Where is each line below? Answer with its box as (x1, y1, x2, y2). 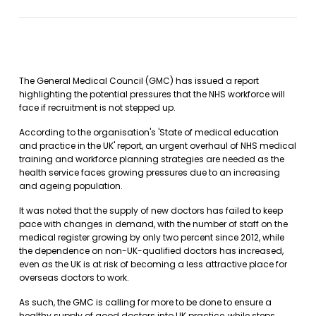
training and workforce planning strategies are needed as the (19, 153, 284, 165)
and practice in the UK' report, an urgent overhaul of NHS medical (19, 140, 296, 152)
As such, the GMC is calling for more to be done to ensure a (19, 296, 272, 308)
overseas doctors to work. (19, 272, 129, 284)
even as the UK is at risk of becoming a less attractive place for (19, 258, 287, 270)
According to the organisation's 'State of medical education (19, 126, 279, 138)
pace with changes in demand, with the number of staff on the (19, 218, 288, 230)
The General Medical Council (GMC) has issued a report (19, 75, 259, 87)
